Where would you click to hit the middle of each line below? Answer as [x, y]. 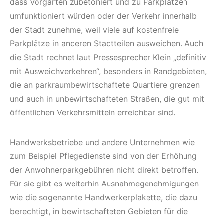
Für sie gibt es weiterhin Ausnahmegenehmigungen [104, 184]
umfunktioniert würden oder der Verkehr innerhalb [103, 16]
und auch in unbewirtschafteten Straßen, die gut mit [107, 99]
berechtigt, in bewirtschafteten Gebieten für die [99, 211]
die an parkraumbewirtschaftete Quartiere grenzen [105, 85]
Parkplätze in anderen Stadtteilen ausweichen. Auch [107, 44]
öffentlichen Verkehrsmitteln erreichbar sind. [92, 113]
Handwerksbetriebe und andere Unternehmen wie [102, 142]
